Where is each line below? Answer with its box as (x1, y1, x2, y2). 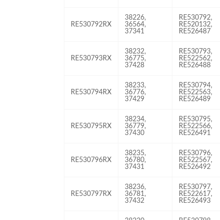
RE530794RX (71, 88, 112, 96)
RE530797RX (71, 190, 112, 197)
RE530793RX (71, 55, 112, 62)
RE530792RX (71, 21, 112, 28)
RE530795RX (71, 122, 112, 130)
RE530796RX (71, 156, 112, 164)
